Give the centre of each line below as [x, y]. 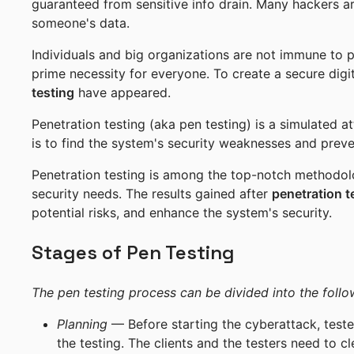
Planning [82, 324]
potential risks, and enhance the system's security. [182, 213]
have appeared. [122, 92]
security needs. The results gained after [152, 194]
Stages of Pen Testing [133, 252]
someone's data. [81, 23]
